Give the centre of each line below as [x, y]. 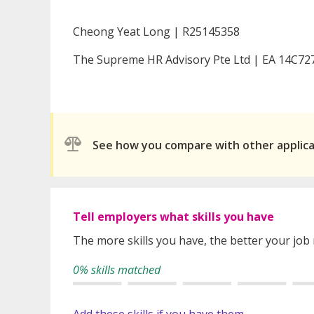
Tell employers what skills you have [173, 217]
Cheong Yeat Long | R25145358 [156, 32]
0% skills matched [117, 270]
